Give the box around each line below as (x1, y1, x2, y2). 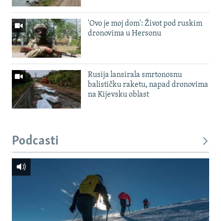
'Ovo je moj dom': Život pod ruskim (88, 19, 202, 28)
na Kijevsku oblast (88, 90, 149, 99)
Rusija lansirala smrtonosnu (88, 71, 182, 79)
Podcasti (12, 135, 59, 148)
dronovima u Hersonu (88, 29, 161, 37)
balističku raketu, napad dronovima (88, 80, 208, 89)
